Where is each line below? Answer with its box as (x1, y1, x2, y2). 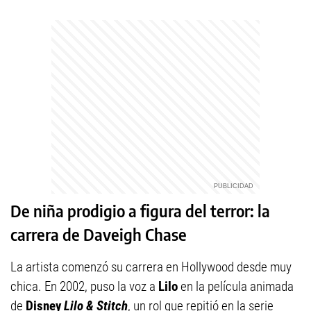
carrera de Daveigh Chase (10, 224, 187, 245)
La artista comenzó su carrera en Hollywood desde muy (10, 259, 292, 276)
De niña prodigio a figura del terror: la (10, 201, 270, 221)
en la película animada (178, 278, 294, 295)
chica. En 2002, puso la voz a (10, 278, 158, 295)
